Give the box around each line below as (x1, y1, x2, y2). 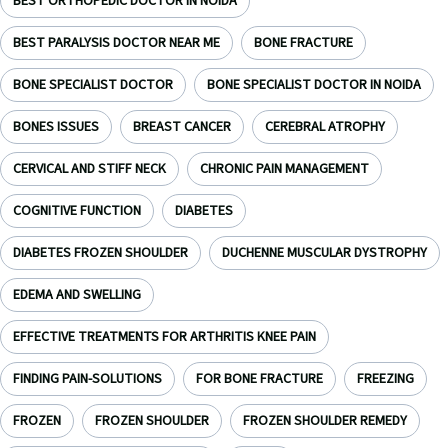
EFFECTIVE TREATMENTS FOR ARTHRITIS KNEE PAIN (13, 327, 316, 347)
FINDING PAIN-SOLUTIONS (13, 369, 162, 389)
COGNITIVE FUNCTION (13, 201, 141, 221)
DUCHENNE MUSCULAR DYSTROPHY (222, 243, 427, 263)
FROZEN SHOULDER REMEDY (243, 411, 407, 431)
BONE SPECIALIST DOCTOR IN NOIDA (207, 75, 421, 95)
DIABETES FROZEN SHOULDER (13, 243, 188, 263)
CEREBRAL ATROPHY (265, 117, 385, 137)
